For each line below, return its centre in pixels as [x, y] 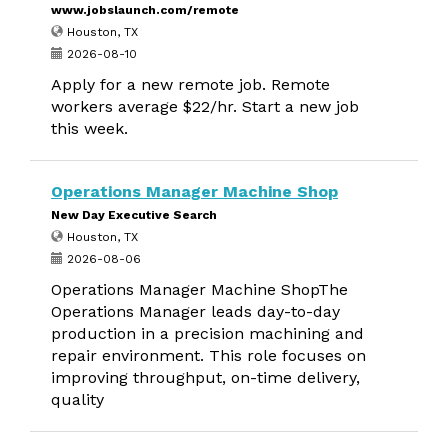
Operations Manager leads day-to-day [195, 311]
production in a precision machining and [207, 333]
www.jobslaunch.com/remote [145, 10]
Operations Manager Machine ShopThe [199, 289]
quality [77, 399]
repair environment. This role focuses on [208, 355]
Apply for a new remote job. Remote [190, 84]
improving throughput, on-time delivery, [205, 377]
